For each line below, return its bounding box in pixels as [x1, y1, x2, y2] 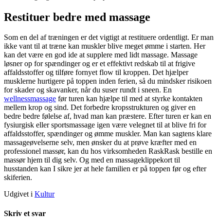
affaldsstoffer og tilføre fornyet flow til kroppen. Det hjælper [4, 68, 188, 77]
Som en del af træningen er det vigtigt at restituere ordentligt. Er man [4, 33, 214, 42]
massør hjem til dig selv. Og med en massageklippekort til [4, 156, 180, 164]
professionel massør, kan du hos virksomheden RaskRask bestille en [4, 147, 212, 156]
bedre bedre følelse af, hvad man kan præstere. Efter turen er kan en [4, 112, 211, 121]
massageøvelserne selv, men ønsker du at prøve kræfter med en [4, 138, 197, 147]
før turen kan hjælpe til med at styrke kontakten [58, 94, 202, 103]
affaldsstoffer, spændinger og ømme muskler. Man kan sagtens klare [4, 129, 212, 138]
